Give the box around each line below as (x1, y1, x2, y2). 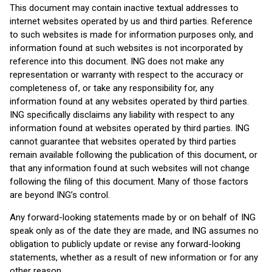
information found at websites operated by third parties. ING (10, 123, 250, 134)
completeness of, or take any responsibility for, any (10, 83, 214, 93)
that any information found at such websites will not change (10, 163, 250, 174)
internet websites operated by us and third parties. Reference (10, 16, 253, 27)
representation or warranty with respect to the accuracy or (10, 69, 243, 80)
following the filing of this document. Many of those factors (10, 176, 248, 187)
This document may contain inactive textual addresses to (10, 2, 239, 13)
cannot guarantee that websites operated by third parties (10, 136, 236, 147)
